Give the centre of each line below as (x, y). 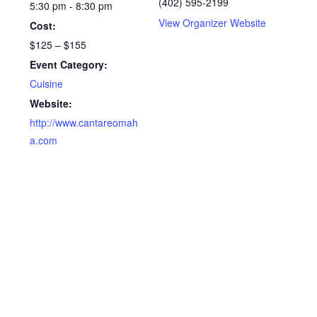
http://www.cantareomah (84, 122)
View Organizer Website (212, 22)
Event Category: (69, 64)
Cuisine (47, 83)
